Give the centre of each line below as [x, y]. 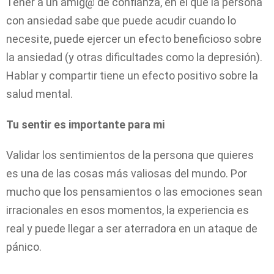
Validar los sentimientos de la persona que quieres [130, 155]
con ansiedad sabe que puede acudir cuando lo [121, 20]
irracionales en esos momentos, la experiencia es [128, 210]
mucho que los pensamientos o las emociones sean [134, 191]
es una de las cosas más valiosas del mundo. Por [127, 173]
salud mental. [39, 94]
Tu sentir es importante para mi [85, 124]
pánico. [24, 246]
